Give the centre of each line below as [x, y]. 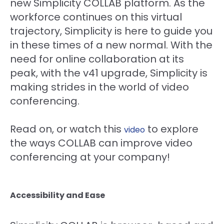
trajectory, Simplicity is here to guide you [111, 31]
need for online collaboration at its [97, 59]
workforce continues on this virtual [96, 17]
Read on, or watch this [67, 129]
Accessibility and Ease [57, 195]
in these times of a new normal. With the [111, 45]
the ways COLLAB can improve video [101, 143]
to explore [172, 129]
